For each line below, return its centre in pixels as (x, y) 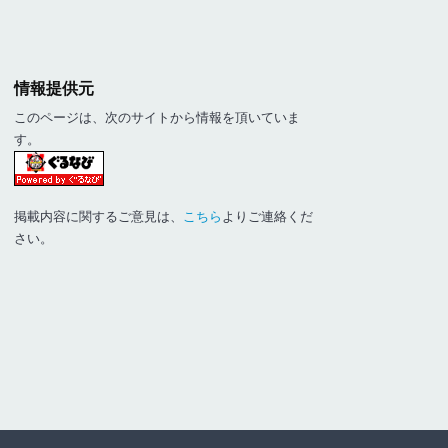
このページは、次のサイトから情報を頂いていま (157, 117)
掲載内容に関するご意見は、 (99, 216)
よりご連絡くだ (268, 216)
